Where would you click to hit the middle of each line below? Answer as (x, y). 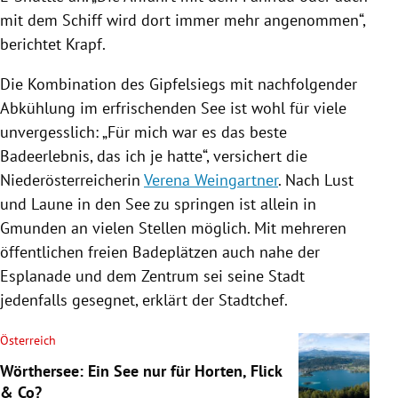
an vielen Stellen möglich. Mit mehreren (207, 227)
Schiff (82, 20)
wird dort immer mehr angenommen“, (234, 20)
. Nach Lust (316, 179)
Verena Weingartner (211, 179)
